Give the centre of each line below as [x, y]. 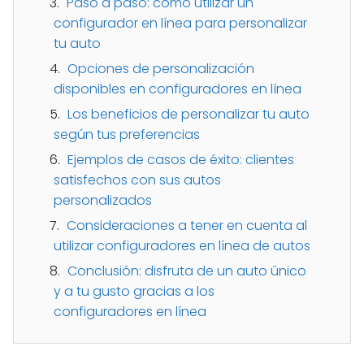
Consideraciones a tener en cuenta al [187, 225]
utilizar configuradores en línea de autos [182, 245]
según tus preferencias [127, 134]
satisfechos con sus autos [137, 180]
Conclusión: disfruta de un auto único [187, 271]
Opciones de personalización [161, 68]
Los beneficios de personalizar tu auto [188, 114]
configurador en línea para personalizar [180, 23]
